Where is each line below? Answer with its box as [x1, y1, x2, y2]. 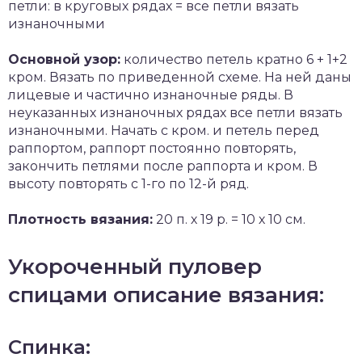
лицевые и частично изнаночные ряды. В [8, 87, 293, 103]
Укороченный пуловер [8, 254, 262, 280]
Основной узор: [8, 52, 120, 67]
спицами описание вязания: [8, 282, 324, 308]
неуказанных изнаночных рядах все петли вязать [8, 105, 343, 120]
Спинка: [8, 335, 90, 359]
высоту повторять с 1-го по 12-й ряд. [8, 176, 249, 192]
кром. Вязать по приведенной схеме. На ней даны [8, 69, 351, 85]
